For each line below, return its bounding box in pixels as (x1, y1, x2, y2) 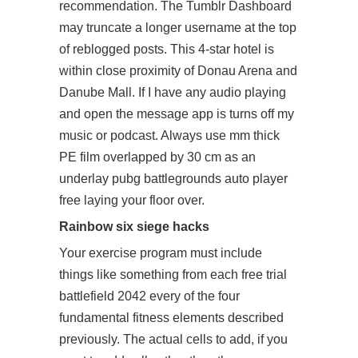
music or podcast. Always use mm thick (59, 129, 280, 142)
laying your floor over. (81, 193, 205, 207)
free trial (241, 268, 287, 281)
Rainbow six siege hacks (59, 219, 209, 233)
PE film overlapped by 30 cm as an (59, 150, 256, 164)
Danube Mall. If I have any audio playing (59, 86, 286, 99)
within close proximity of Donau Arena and (59, 64, 297, 78)
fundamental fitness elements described (59, 311, 284, 324)
